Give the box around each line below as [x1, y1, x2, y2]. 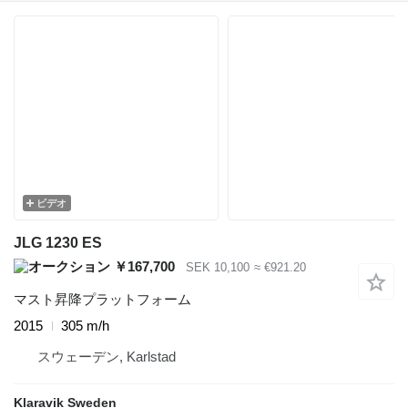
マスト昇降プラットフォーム [14, 291, 191, 308]
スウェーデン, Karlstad [37, 349, 176, 365]
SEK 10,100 [186, 260, 250, 275]
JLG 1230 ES [14, 235, 102, 251]
